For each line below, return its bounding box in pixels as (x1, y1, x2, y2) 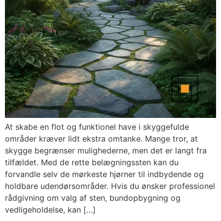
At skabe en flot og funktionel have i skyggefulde (5, 122, 189, 132)
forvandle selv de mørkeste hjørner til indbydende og (5, 169, 204, 180)
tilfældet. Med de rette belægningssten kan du (5, 157, 179, 168)
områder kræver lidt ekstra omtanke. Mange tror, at (5, 134, 198, 144)
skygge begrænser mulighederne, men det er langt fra (5, 146, 207, 156)
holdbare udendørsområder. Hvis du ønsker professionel (5, 181, 215, 191)
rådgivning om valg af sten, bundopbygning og (5, 193, 181, 203)
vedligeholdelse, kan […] (5, 205, 96, 215)
